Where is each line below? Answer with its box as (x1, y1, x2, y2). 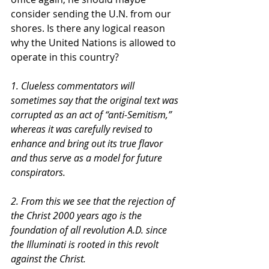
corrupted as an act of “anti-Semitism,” (11, 107, 174, 121)
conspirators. (11, 165, 68, 179)
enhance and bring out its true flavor (11, 136, 165, 150)
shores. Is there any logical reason (11, 21, 168, 35)
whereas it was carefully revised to (11, 122, 155, 136)
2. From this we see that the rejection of (11, 194, 177, 208)
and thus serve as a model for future (11, 151, 165, 165)
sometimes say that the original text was (11, 93, 181, 107)
